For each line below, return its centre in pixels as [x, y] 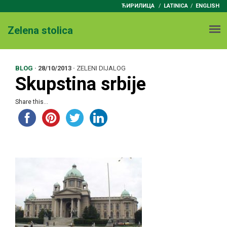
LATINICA [176, 6]
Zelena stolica [40, 30]
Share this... [32, 102]
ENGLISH [207, 6]
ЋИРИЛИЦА [138, 6]
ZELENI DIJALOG [101, 68]
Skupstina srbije [81, 84]
